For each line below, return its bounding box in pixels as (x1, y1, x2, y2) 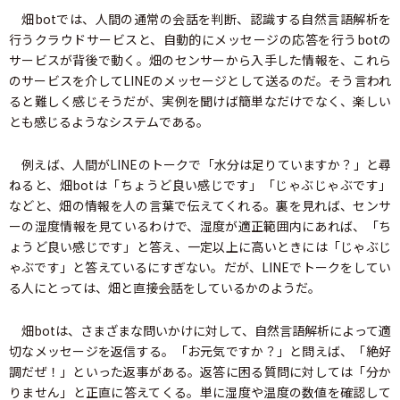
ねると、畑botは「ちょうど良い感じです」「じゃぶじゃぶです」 (9, 176, 391, 195)
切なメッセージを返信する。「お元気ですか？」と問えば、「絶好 (9, 342, 391, 361)
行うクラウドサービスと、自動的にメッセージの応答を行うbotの (9, 30, 391, 49)
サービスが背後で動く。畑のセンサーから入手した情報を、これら (9, 51, 391, 70)
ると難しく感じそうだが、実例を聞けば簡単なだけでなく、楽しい (9, 92, 391, 111)
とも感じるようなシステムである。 (9, 112, 209, 131)
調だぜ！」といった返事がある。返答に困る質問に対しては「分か (9, 362, 391, 381)
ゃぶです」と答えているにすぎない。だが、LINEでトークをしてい (9, 258, 391, 277)
